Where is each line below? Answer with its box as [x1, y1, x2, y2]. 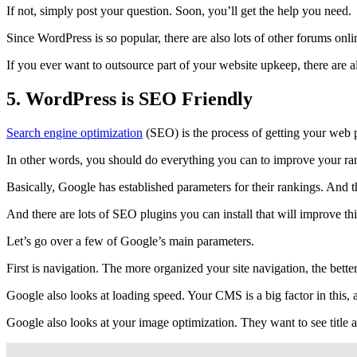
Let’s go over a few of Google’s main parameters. [6, 233, 254, 248]
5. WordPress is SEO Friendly [6, 88, 253, 109]
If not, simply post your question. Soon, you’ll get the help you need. [6, 4, 351, 18]
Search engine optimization [6, 125, 143, 139]
